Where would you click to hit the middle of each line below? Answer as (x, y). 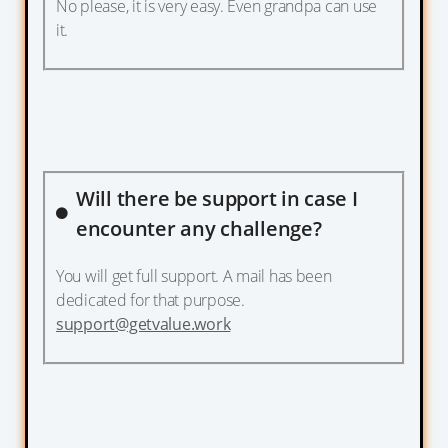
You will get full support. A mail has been (194, 275)
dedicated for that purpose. (150, 299)
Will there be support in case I (217, 198)
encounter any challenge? (199, 228)
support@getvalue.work (143, 323)
